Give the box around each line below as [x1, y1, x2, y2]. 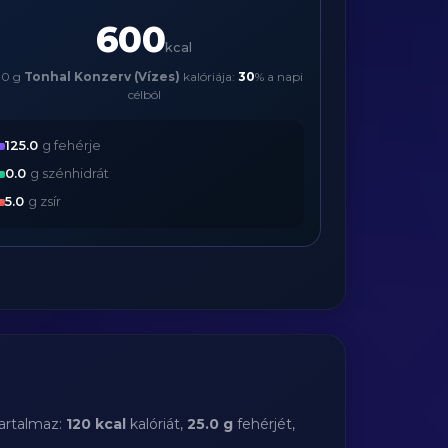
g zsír [25, 194, 61, 209]
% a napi [254, 69, 303, 84]
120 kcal [66, 415, 126, 433]
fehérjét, [233, 415, 295, 433]
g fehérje [39, 138, 101, 153]
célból [127, 87, 161, 102]
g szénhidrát [27, 166, 109, 181]
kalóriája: [179, 69, 238, 84]
